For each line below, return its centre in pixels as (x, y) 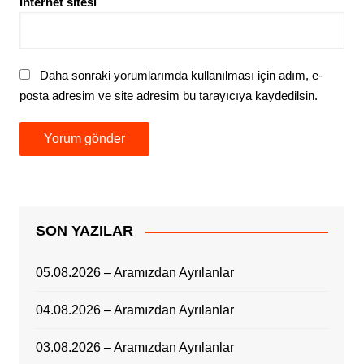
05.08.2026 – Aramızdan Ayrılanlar (134, 273)
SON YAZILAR (84, 231)
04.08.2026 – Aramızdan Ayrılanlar (134, 310)
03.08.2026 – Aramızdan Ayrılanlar (134, 348)
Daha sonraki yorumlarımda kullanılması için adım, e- (181, 76)
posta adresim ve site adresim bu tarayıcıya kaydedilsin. (168, 96)
